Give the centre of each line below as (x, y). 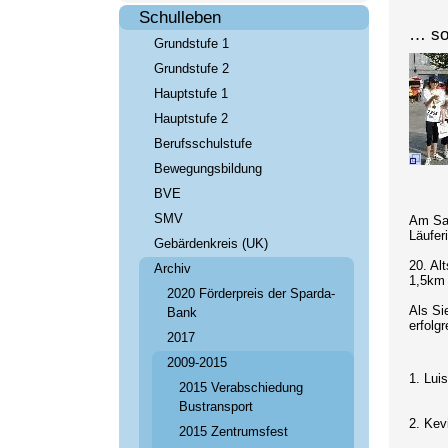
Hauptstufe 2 (190, 118)
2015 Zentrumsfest (234, 431)
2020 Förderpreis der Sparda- (250, 293)
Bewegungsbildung (207, 168)
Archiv (172, 268)
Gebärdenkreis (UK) (210, 243)
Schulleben (179, 17)
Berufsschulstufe (202, 143)
